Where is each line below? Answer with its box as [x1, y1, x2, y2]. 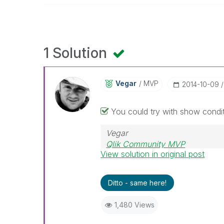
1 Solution [43, 44, 110, 61]
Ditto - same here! [108, 178, 167, 187]
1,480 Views [114, 200, 154, 209]
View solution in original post [100, 149, 205, 159]
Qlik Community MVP [106, 139, 185, 149]
